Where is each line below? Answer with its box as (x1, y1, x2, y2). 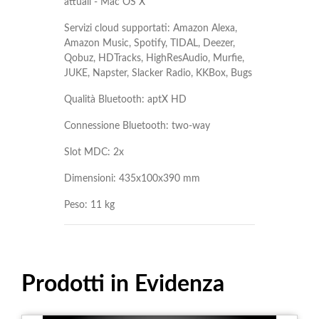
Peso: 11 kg (64, 200, 115, 211)
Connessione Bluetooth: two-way (64, 121, 210, 132)
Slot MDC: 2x (64, 147, 124, 158)
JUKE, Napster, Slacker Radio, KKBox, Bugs (64, 68, 255, 79)
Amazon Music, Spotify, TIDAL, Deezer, (64, 38, 235, 49)
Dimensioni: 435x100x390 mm (64, 174, 200, 184)
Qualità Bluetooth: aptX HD (64, 95, 187, 105)
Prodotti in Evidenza (21, 273, 224, 296)
